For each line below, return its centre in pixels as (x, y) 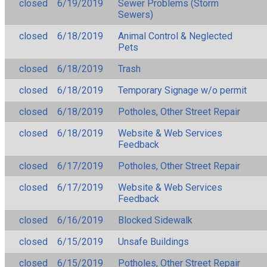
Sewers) (136, 14)
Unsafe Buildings (153, 241)
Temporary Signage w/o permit (182, 90)
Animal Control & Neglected (175, 36)
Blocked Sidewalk (155, 220)
